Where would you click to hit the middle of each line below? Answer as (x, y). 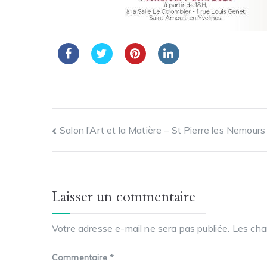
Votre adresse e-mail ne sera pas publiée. (141, 229)
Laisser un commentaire (124, 197)
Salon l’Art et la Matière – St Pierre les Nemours (163, 130)
